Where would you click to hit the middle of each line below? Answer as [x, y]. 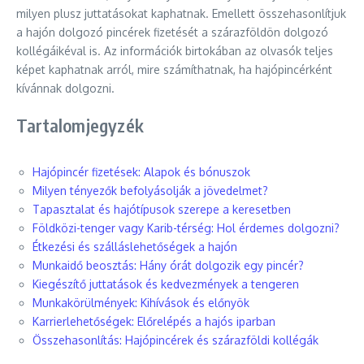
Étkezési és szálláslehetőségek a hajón [135, 247]
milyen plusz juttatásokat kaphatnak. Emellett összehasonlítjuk [181, 13]
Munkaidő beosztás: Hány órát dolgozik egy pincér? [168, 265]
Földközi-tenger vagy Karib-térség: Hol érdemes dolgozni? [186, 228]
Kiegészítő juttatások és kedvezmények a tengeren [166, 284]
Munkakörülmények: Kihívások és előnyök [141, 303]
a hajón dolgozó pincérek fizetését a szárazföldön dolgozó [172, 32]
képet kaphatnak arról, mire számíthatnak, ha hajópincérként [174, 69]
